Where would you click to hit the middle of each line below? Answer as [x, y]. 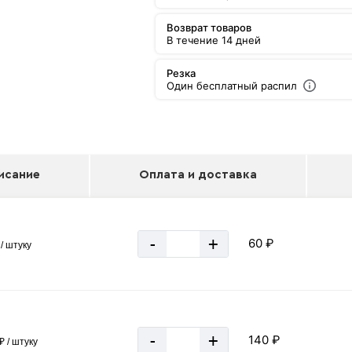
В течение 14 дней [214, 40]
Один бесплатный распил [232, 86]
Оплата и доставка [198, 175]
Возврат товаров [209, 27]
